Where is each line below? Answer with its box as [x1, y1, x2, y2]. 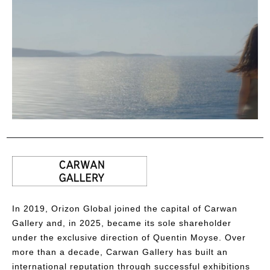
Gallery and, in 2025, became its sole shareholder [12, 218, 231, 228]
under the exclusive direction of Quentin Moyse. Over [12, 232, 246, 242]
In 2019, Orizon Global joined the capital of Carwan [12, 203, 237, 213]
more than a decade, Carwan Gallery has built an [12, 246, 228, 257]
